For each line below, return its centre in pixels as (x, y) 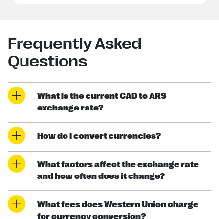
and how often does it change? (101, 177)
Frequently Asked (75, 44)
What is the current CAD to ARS (102, 97)
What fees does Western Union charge (118, 205)
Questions (47, 61)
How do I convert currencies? (99, 136)
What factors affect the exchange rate (118, 165)
